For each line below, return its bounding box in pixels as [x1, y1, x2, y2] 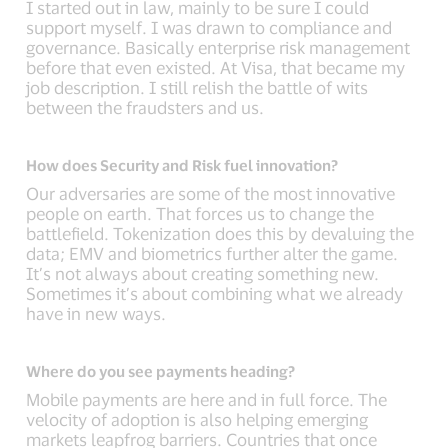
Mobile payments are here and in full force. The [26, 389, 388, 409]
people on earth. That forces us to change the [26, 203, 375, 223]
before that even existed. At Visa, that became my [26, 57, 406, 77]
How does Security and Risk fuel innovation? [26, 156, 339, 174]
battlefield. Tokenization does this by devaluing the [26, 223, 415, 243]
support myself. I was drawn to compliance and [26, 17, 393, 37]
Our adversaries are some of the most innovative [26, 183, 396, 203]
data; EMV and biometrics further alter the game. [26, 243, 399, 263]
